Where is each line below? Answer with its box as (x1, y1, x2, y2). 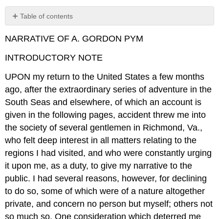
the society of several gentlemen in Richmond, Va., (5, 122, 203, 132)
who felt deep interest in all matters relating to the (5, 135, 197, 145)
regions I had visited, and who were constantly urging (5, 148, 212, 158)
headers (11, 29, 37, 37)
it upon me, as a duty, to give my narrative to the (5, 160, 193, 171)
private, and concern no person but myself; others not (5, 198, 213, 209)
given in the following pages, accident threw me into (5, 109, 206, 120)
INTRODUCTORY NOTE (5, 52, 103, 63)
